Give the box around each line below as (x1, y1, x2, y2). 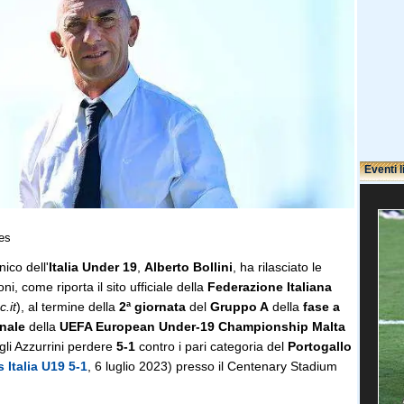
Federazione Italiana (207, 280, 332, 294)
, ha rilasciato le (233, 260, 322, 274)
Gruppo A (210, 299, 269, 314)
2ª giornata (119, 299, 186, 314)
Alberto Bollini (144, 260, 233, 274)
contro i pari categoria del (135, 339, 288, 353)
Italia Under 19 (49, 260, 137, 274)
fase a (303, 299, 340, 314)
